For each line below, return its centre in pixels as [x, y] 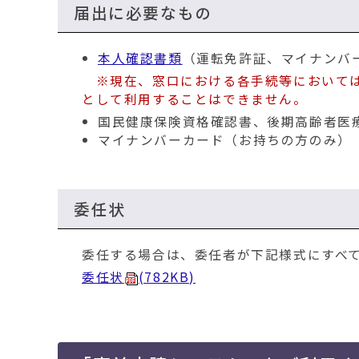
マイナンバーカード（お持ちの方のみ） [225, 140]
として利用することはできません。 [195, 99]
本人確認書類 [140, 58]
